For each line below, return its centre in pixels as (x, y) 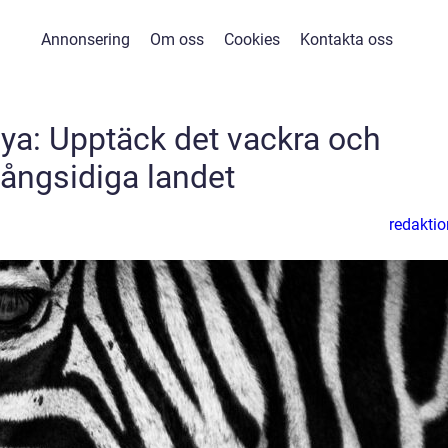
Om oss (176, 39)
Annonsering (85, 39)
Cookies (251, 39)
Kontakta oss (346, 39)
